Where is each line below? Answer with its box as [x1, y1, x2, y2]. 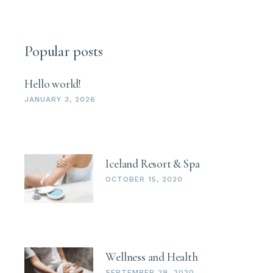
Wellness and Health [105, 250, 198, 264]
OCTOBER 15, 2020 [105, 174, 183, 183]
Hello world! [24, 76, 82, 91]
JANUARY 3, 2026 [24, 94, 96, 104]
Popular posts [24, 41, 104, 60]
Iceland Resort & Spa [105, 156, 200, 171]
